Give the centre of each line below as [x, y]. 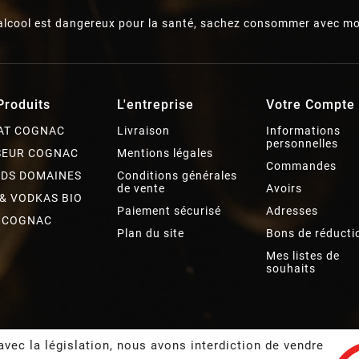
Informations [304, 130]
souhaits [291, 268]
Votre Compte [311, 104]
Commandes [302, 165]
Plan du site [150, 233]
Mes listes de [303, 255]
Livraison [143, 130]
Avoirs [284, 188]
